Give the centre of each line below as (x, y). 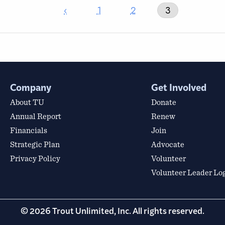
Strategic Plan (35, 144)
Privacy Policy (35, 158)
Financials (29, 130)
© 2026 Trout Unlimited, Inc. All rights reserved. (113, 213)
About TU (27, 102)
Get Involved (179, 88)
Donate (164, 102)
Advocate (168, 144)
